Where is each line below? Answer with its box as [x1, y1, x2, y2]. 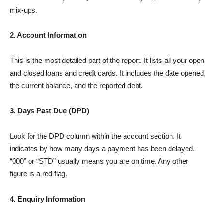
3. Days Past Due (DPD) [10, 107, 89, 115]
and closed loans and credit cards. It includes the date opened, [10, 69, 206, 77]
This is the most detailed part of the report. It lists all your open [10, 56, 204, 64]
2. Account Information [10, 31, 87, 39]
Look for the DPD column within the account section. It [10, 132, 181, 140]
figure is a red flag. [10, 170, 67, 178]
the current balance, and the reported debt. [10, 81, 143, 90]
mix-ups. [10, 6, 37, 14]
